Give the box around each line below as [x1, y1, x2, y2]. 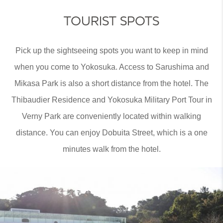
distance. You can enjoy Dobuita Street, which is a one [15, 128, 208, 137]
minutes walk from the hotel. [62, 145, 161, 153]
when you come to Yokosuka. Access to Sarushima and [14, 63, 209, 71]
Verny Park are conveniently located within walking [22, 112, 201, 120]
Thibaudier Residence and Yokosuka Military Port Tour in [11, 96, 212, 104]
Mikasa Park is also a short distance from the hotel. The [14, 79, 209, 88]
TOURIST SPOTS [64, 13, 159, 29]
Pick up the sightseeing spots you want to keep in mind [15, 46, 208, 55]
